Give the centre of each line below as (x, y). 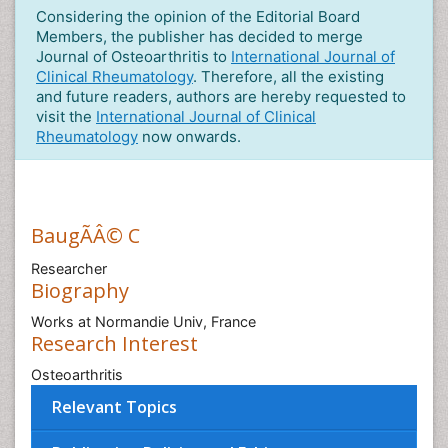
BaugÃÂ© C (85, 235)
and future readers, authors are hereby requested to (221, 96)
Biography (80, 290)
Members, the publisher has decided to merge (199, 36)
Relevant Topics (114, 407)
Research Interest (114, 343)
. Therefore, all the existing (288, 76)
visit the (66, 116)
